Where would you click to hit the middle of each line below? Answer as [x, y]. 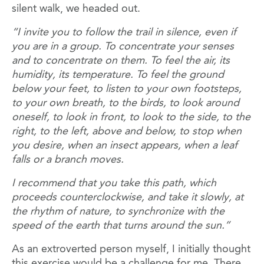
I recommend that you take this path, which [114, 184]
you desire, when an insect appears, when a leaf [125, 146]
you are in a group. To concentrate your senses [123, 47]
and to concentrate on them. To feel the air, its [121, 61]
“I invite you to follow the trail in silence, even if [124, 33]
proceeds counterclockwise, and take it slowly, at [128, 198]
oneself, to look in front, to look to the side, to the [131, 118]
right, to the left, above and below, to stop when [127, 132]
